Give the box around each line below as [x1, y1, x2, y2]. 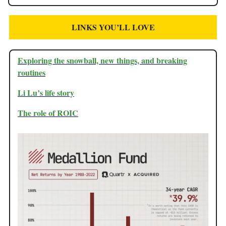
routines [18, 66, 45, 78]
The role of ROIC [18, 106, 78, 119]
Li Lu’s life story [18, 86, 74, 98]
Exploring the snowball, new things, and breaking [18, 54, 187, 66]
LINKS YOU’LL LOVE [71, 21, 155, 33]
